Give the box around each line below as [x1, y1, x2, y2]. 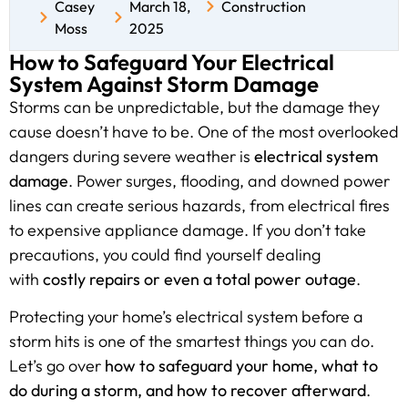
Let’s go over [9, 355, 105, 377]
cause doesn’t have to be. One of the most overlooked [9, 121, 399, 142]
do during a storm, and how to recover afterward [9, 380, 366, 402]
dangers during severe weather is [9, 146, 254, 167]
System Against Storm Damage [9, 70, 319, 97]
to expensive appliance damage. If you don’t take [9, 219, 366, 240]
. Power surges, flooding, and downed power [68, 170, 390, 191]
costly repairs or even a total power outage [43, 269, 356, 290]
